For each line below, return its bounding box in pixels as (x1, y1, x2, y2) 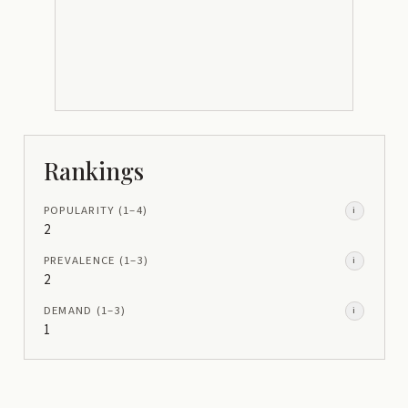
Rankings (43, 154, 144, 186)
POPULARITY (43, 201, 115, 219)
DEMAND (43, 301, 93, 319)
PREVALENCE (43, 251, 116, 269)
